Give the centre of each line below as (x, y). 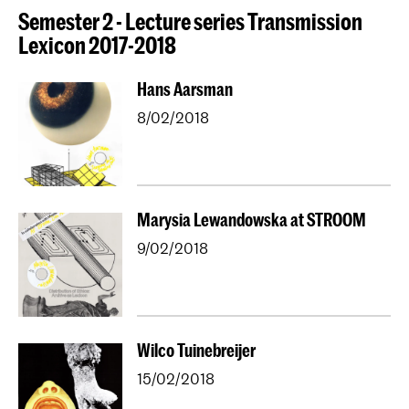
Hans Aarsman (185, 89)
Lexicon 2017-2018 (97, 44)
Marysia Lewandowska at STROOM (252, 220)
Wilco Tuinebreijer (196, 351)
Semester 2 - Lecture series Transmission (190, 21)
